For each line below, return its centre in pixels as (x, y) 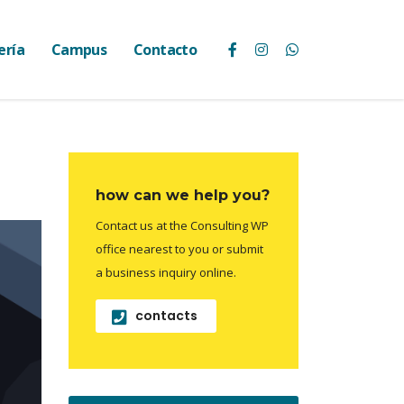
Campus (79, 50)
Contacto (165, 50)
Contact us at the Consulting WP (182, 225)
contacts (166, 316)
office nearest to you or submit (179, 249)
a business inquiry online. (166, 272)
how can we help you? (183, 195)
